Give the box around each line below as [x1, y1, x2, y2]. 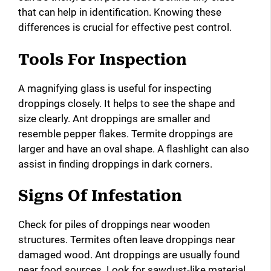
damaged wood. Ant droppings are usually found [18, 249, 240, 261]
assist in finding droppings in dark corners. [18, 157, 212, 170]
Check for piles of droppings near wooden [18, 218, 210, 231]
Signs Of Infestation [18, 187, 182, 205]
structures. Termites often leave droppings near [18, 233, 235, 246]
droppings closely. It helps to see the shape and [18, 97, 235, 109]
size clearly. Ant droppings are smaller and [18, 112, 211, 125]
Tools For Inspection [18, 50, 187, 68]
